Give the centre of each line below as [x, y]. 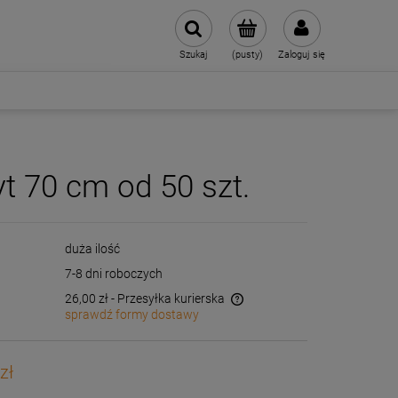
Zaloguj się [302, 55]
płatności [27, 355]
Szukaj [193, 55]
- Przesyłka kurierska [168, 298]
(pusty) [247, 55]
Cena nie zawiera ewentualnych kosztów [105, 338]
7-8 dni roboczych [114, 274]
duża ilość [93, 249]
